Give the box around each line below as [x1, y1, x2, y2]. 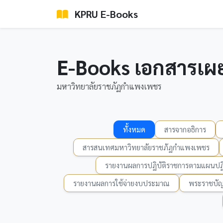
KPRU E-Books [72, 7, 138, 20]
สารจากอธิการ [164, 124, 206, 134]
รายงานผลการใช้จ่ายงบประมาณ [73, 178, 170, 188]
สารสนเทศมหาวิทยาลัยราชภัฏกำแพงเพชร [83, 142, 210, 152]
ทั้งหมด [122, 124, 145, 134]
